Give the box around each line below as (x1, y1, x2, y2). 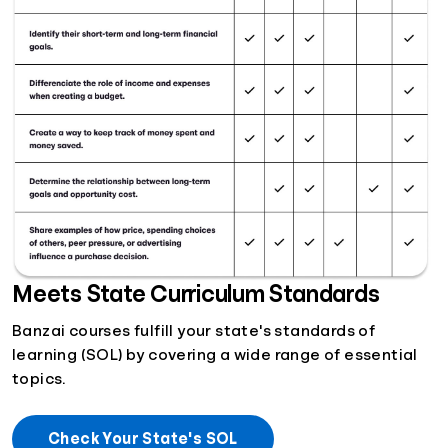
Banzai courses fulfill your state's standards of (12, 323, 376, 340)
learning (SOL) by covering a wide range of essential (12, 347, 418, 364)
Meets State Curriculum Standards (12, 282, 380, 307)
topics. (12, 371, 66, 388)
